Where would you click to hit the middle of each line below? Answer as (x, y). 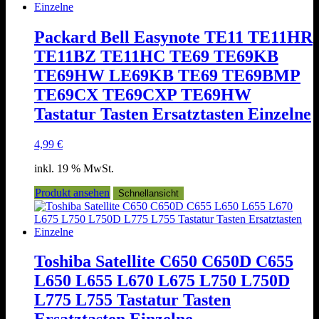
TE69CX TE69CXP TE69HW (143, 94)
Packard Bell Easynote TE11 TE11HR (173, 37)
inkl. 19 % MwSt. (74, 168)
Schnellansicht (148, 193)
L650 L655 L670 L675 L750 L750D (162, 281)
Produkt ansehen (72, 192)
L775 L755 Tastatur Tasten (132, 300)
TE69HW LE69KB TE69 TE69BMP (167, 75)
